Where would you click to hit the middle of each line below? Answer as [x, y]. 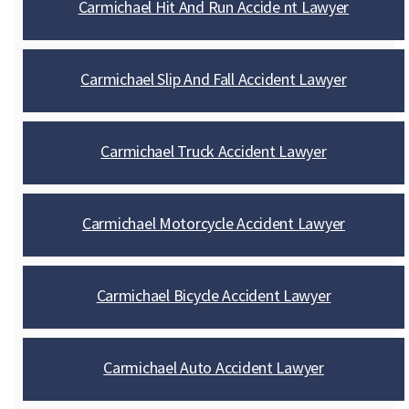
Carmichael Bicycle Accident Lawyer [214, 295]
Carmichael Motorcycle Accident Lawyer [213, 223]
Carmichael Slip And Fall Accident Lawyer [214, 79]
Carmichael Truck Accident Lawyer [214, 151]
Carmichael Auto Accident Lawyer [214, 367]
